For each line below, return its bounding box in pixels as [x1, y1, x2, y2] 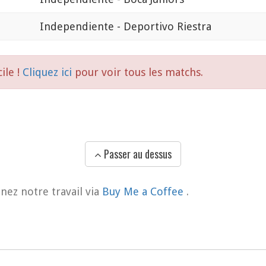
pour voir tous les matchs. [75, 65, 203, 78]
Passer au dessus [102, 146, 172, 162]
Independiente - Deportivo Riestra [40, 20, 211, 33]
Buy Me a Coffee [102, 185, 186, 198]
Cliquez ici [23, 65, 75, 78]
